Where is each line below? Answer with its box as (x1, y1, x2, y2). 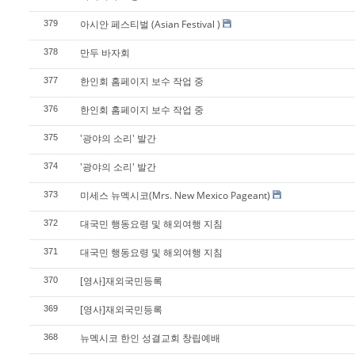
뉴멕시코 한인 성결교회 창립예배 (80, 331, 220, 345)
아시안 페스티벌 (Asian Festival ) (80, 17, 220, 31)
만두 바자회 (80, 46, 130, 59)
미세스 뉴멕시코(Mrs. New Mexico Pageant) (80, 189, 270, 202)
